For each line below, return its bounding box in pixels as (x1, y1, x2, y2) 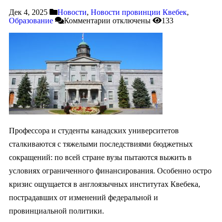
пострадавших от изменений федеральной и (9, 193, 158, 202)
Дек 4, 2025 (9, 8, 48, 17)
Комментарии (64, 16, 111, 25)
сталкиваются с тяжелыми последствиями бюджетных (9, 140, 193, 149)
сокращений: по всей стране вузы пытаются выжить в (9, 153, 192, 162)
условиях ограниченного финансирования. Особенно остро (9, 166, 212, 175)
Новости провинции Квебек (91, 8, 187, 17)
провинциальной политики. (9, 207, 104, 216)
